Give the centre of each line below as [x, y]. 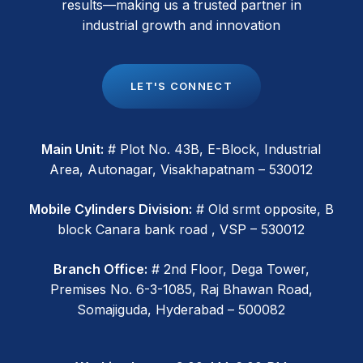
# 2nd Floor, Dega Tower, [228, 269]
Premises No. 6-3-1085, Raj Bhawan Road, [181, 289]
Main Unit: [73, 149]
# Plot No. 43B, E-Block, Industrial [213, 149]
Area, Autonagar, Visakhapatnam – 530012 [181, 169]
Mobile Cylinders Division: [110, 209]
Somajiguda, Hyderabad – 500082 [181, 309]
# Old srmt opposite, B [263, 209]
